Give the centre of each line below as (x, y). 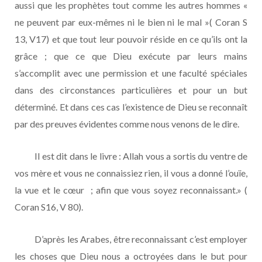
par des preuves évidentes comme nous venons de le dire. (127, 123)
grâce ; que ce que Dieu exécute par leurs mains (131, 56)
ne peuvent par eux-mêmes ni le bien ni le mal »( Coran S (131, 22)
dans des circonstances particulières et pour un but (131, 89)
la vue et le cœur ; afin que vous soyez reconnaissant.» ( (131, 189)
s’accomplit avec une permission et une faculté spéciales (131, 73)
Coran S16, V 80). (49, 206)
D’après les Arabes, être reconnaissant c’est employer (131, 239)
